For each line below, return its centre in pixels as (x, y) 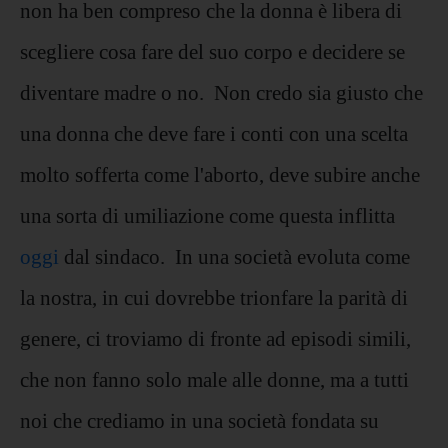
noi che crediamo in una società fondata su (199, 420)
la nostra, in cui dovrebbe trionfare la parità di (214, 297)
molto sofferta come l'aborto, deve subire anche (220, 174)
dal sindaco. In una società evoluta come (234, 256)
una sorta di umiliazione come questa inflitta (207, 215)
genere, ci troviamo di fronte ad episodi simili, (215, 338)
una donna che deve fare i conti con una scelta (214, 133)
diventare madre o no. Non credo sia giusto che (221, 92)
